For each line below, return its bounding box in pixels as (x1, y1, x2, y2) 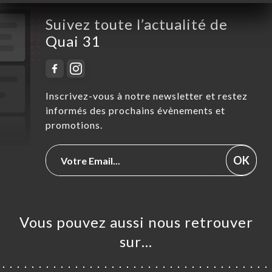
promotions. (46, 119, 103, 131)
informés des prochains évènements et (46, 104, 225, 117)
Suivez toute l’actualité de (46, 15, 228, 33)
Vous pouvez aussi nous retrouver (19, 213, 253, 231)
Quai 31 (46, 32, 101, 50)
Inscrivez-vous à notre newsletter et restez (46, 90, 248, 102)
